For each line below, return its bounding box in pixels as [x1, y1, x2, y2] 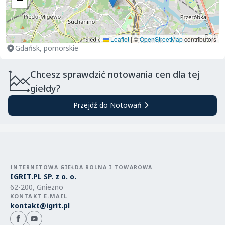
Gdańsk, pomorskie [15, 43, 78, 53]
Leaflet [109, 35, 129, 43]
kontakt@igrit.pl [10, 201, 70, 210]
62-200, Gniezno [10, 182, 63, 192]
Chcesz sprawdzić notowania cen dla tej [30, 68, 200, 80]
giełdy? [30, 82, 61, 94]
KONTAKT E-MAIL [10, 192, 68, 200]
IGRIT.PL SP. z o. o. [10, 172, 76, 181]
